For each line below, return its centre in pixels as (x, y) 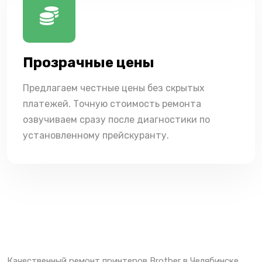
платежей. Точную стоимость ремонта (112, 104)
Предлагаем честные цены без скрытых (114, 88)
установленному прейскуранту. (96, 135)
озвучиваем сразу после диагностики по (116, 119)
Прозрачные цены (89, 62)
